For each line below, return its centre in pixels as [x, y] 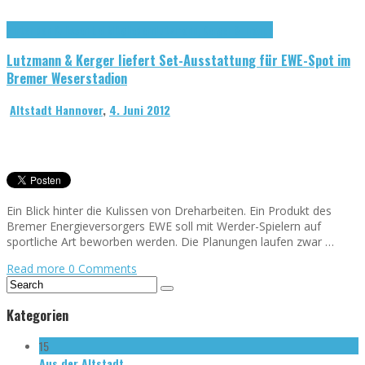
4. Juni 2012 [140, 109]
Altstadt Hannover [56, 109]
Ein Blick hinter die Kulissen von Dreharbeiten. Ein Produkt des [169, 210]
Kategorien [37, 314]
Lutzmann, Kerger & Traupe [214, 29]
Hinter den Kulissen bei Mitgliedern [81, 29]
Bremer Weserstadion [67, 78]
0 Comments [103, 268]
